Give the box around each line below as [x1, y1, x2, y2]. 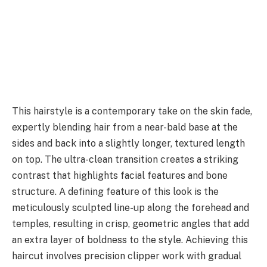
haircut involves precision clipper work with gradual [12, 250, 241, 262]
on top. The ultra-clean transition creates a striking [12, 153, 238, 165]
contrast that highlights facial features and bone [12, 169, 228, 181]
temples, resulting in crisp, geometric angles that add [12, 218, 249, 229]
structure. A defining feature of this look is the [12, 185, 219, 197]
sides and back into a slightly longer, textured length [12, 137, 245, 149]
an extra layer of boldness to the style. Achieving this [12, 234, 248, 246]
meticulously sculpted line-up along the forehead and [12, 201, 249, 213]
